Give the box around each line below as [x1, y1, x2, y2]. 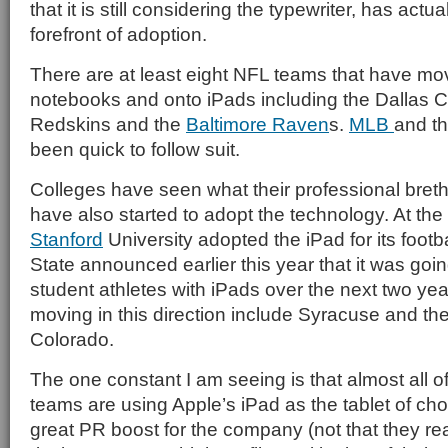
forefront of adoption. [30, 23, 207, 45]
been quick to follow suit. [30, 138, 240, 160]
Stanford [30, 228, 103, 250]
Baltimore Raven [186, 113, 329, 135]
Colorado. [30, 328, 114, 350]
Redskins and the [30, 113, 186, 135]
